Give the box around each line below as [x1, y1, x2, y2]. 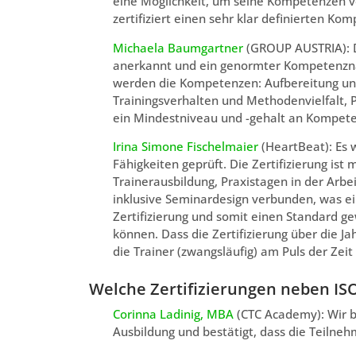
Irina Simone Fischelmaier [113, 138, 258, 155]
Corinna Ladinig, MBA [113, 306, 234, 323]
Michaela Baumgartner [113, 39, 243, 56]
